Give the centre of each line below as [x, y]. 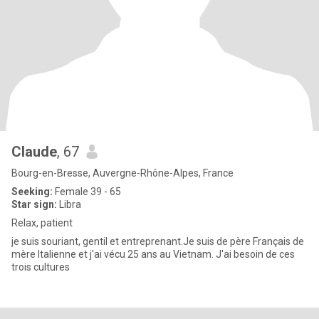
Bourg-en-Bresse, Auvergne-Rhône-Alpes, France [122, 173]
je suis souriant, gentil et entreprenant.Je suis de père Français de [158, 241]
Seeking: [32, 192]
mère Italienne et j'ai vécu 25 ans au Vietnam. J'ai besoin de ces [153, 254]
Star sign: [34, 204]
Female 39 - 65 [87, 192]
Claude [34, 152]
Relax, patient [42, 223]
